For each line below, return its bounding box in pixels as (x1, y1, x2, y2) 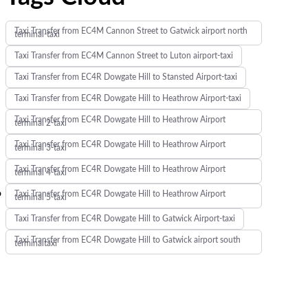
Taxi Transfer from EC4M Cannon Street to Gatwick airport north (14, 27, 247, 35)
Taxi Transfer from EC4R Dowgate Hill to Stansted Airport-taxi (14, 73, 237, 81)
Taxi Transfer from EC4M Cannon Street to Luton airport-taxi (14, 52, 233, 60)
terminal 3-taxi (14, 144, 67, 152)
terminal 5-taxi (14, 193, 67, 201)
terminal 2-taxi (14, 119, 67, 127)
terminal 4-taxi (14, 168, 67, 177)
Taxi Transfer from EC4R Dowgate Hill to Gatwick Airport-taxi (14, 214, 235, 223)
